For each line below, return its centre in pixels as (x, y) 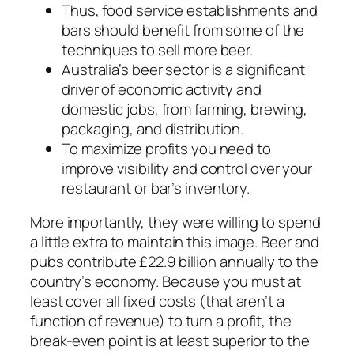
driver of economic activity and (162, 89)
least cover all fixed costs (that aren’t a (157, 301)
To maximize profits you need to (166, 148)
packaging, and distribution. (153, 128)
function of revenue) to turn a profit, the (161, 321)
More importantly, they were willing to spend (175, 222)
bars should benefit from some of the (183, 30)
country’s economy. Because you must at (166, 282)
